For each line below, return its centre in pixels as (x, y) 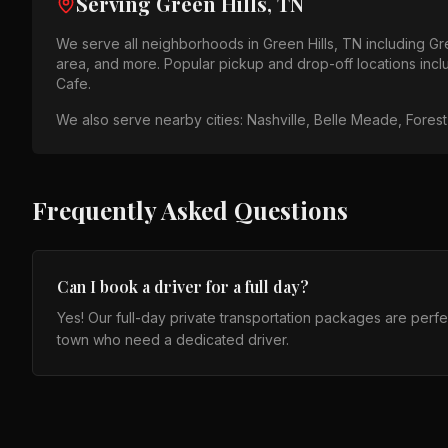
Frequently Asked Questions (190, 210)
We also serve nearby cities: (151, 119)
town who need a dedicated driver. (173, 339)
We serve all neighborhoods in (159, 43)
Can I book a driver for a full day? (183, 286)
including (395, 43)
